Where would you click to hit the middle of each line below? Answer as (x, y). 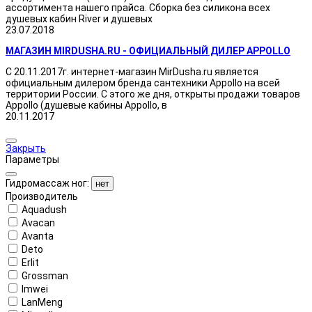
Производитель (42, 196)
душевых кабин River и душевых (79, 18)
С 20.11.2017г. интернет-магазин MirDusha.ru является (132, 71)
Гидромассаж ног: (47, 183)
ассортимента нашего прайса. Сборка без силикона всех (138, 7)
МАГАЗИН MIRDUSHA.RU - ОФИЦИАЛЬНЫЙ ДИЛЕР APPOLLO (148, 50)
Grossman (45, 275)
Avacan (38, 223)
